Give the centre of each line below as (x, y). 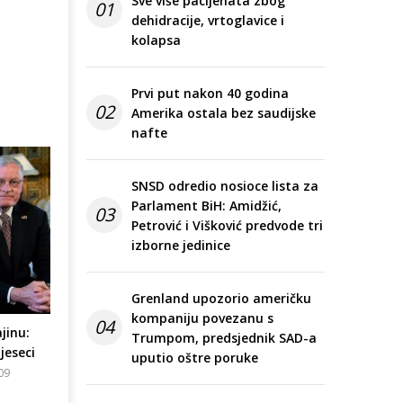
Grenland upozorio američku (221, 299)
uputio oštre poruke (195, 358)
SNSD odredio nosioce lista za (225, 186)
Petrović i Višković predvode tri (227, 226)
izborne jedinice (181, 246)
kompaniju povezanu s (202, 318)
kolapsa (156, 40)
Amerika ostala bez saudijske (224, 113)
